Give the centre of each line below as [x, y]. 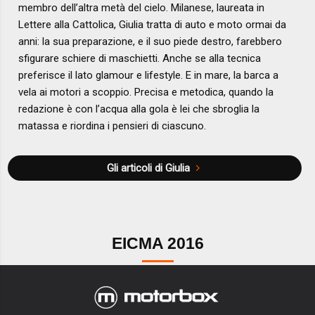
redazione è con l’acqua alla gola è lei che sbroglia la [139, 109]
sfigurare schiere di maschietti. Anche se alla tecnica [140, 58]
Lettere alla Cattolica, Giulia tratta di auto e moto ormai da [153, 24]
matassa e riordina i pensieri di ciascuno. [112, 126]
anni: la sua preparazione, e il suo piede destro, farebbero [150, 41]
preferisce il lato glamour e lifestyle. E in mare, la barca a [149, 75]
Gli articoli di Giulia [148, 168]
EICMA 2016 [157, 244]
